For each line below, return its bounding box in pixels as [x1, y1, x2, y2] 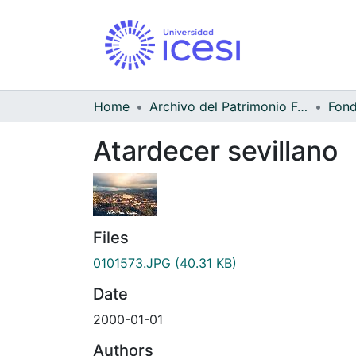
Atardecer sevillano [93, 133, 338, 167]
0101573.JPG [93, 254, 171, 271]
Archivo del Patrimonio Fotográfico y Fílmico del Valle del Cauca [297, 98, 308, 114]
